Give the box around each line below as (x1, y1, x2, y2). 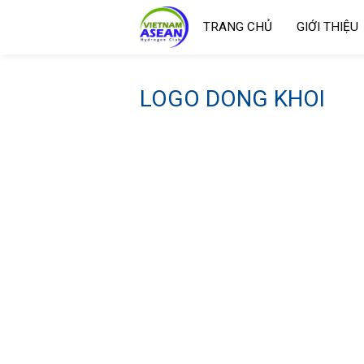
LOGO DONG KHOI (140, 85, 325, 112)
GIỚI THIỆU (297, 19, 358, 34)
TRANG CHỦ (203, 19, 272, 34)
